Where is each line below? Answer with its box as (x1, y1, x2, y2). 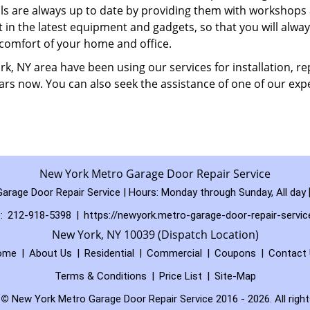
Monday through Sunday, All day (161, 186, 306, 199)
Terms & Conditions (54, 270, 147, 282)
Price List (158, 270, 202, 282)
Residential (84, 247, 134, 259)
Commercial (147, 247, 202, 259)
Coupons (215, 247, 256, 259)
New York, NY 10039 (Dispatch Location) (51, 227, 259, 242)
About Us (29, 247, 72, 259)
